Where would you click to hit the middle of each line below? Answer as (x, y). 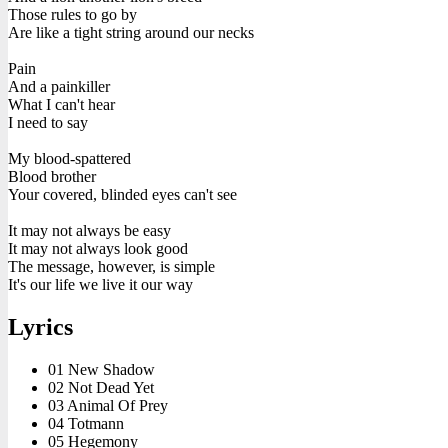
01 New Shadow (101, 369)
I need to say (48, 122)
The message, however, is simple (111, 266)
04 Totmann (86, 423)
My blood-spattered (69, 158)
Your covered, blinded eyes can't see (122, 194)
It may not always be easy (89, 230)
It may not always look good (98, 248)
